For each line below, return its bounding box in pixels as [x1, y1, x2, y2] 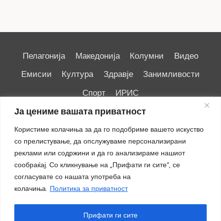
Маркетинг [146, 150, 185, 162]
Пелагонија [23, 50, 66, 62]
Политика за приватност [50, 184, 128, 193]
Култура [62, 69, 94, 80]
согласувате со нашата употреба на [14, 172, 131, 181]
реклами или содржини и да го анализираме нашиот [14, 148, 185, 157]
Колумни [130, 50, 164, 62]
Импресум [99, 150, 139, 162]
